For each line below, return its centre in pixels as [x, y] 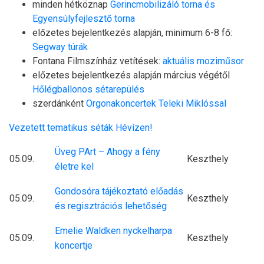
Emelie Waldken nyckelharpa [113, 231]
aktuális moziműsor [203, 61]
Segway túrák [60, 47]
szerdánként [59, 104]
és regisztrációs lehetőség [111, 206]
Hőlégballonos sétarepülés [88, 90]
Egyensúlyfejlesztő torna [84, 19]
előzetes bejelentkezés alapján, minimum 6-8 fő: [132, 33]
